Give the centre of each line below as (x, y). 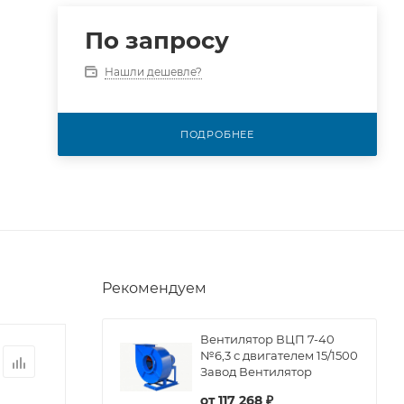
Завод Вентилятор (256, 371)
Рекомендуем (154, 288)
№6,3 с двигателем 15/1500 (279, 355)
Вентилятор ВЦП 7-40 (267, 339)
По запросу (156, 41)
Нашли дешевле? (153, 72)
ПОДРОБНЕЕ (217, 134)
